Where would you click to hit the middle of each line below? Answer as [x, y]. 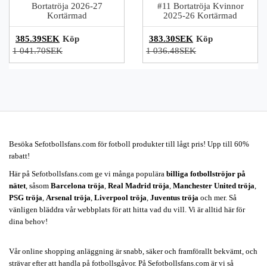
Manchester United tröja [214, 186]
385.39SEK [38, 39]
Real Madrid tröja [139, 186]
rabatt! [19, 156]
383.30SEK [171, 39]
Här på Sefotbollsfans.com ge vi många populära [88, 174]
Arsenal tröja [68, 198]
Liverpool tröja [120, 198]
